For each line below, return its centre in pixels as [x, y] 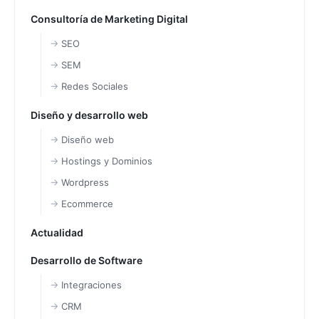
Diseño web [88, 139]
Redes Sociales [95, 86]
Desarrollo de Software [87, 260]
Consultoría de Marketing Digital [109, 19]
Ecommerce [87, 203]
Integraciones [91, 284]
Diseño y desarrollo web [89, 115]
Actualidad [57, 232]
